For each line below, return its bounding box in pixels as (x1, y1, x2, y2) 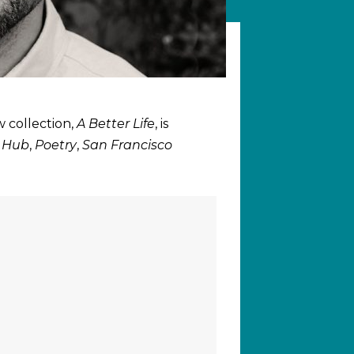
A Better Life (77, 115, 155, 131)
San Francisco (82, 137, 172, 153)
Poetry (35, 137, 77, 153)
